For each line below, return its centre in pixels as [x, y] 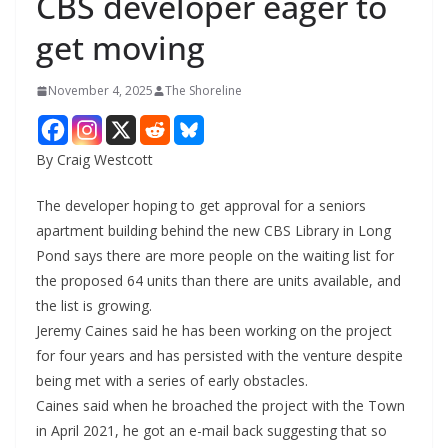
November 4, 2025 [100, 91]
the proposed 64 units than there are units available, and [218, 281]
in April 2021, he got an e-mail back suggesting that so [211, 431]
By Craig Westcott [94, 160]
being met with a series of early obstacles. [172, 381]
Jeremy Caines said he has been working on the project [214, 331]
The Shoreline [203, 91]
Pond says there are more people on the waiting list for [215, 256]
